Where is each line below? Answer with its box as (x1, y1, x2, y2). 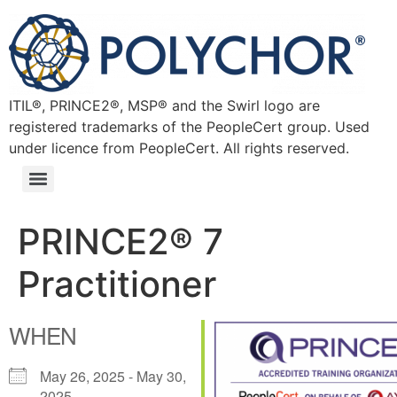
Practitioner (18, 262, 216, 306)
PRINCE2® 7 (18, 220, 223, 263)
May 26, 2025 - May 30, (40, 366, 186, 386)
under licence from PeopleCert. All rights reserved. (9, 139, 349, 157)
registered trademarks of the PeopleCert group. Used (9, 118, 370, 136)
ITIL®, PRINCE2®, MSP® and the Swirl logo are (9, 97, 320, 114)
